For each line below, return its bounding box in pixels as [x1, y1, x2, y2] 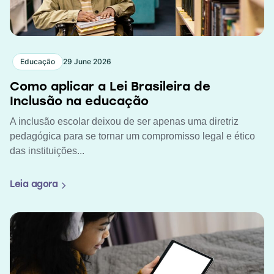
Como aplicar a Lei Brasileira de [10, 81, 210, 94]
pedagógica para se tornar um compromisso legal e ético [10, 130, 255, 141]
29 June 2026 [63, 56, 111, 66]
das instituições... [10, 145, 84, 156]
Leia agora [10, 180, 57, 190]
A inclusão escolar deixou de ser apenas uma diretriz [10, 116, 239, 127]
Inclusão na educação [10, 95, 149, 108]
